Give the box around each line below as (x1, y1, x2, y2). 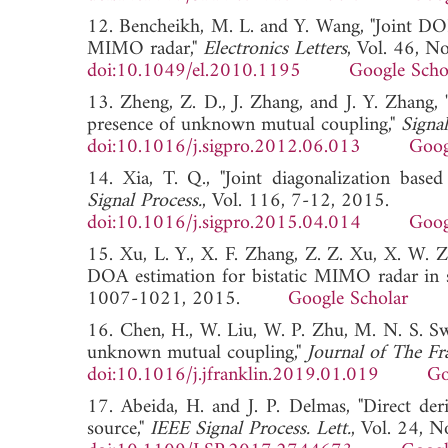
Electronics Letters (203, 31, 347, 67)
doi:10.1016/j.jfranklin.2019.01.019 (87, 357, 379, 393)
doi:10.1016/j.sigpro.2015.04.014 (87, 205, 361, 241)
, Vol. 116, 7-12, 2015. (202, 183, 389, 219)
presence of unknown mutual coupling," (87, 107, 401, 143)
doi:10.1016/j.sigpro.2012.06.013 (87, 129, 361, 165)
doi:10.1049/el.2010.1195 (87, 53, 301, 89)
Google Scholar (288, 281, 408, 317)
